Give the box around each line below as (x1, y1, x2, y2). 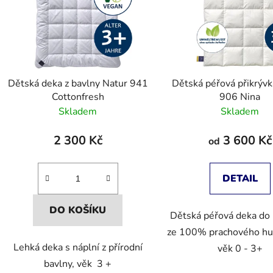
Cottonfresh (51, 90, 104, 104)
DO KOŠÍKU (49, 204, 107, 218)
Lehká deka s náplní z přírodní (13, 241, 143, 255)
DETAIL (222, 172, 258, 186)
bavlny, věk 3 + (44, 257, 112, 271)
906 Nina (219, 90, 261, 104)
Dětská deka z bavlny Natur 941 (7, 77, 148, 91)
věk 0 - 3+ (217, 242, 263, 256)
